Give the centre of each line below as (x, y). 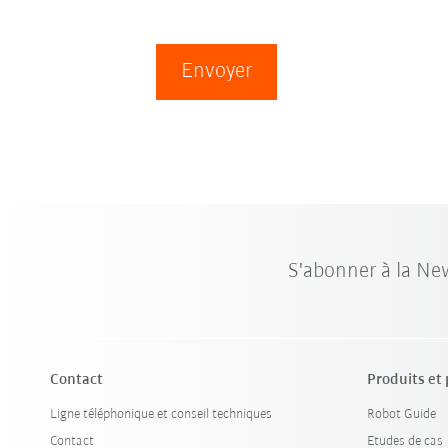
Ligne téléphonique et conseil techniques (161, 414)
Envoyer (216, 71)
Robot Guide (402, 414)
